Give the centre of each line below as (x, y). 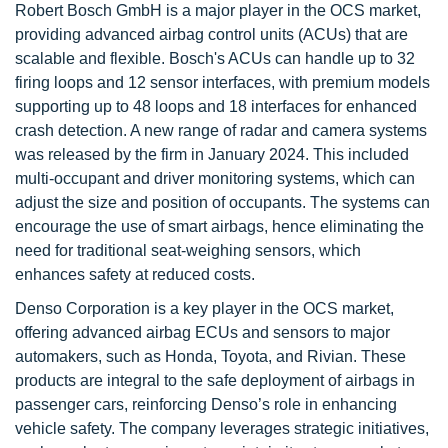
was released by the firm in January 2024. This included (212, 154)
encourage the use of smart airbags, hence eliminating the (219, 226)
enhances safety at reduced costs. (135, 274)
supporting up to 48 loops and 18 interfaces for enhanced (216, 106)
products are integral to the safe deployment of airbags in (215, 380)
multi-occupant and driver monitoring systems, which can (215, 178)
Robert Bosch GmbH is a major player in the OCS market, (218, 10)
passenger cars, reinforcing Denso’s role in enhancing (206, 404)
